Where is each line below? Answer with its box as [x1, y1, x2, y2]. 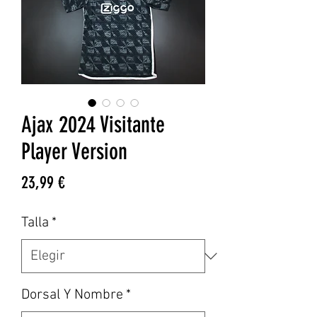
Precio [64, 172, 100, 192]
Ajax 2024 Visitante [21, 111, 165, 139]
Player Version [21, 138, 127, 166]
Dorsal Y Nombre [21, 287, 123, 304]
